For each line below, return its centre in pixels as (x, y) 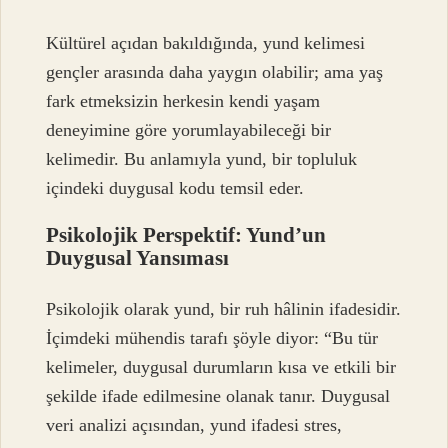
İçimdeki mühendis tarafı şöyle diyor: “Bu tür (212, 338)
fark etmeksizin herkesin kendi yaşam (183, 100)
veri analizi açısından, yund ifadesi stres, (194, 425)
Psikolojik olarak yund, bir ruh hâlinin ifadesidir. (224, 309)
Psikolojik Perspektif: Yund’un (186, 234)
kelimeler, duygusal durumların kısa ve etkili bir (221, 367)
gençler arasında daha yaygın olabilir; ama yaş (215, 71)
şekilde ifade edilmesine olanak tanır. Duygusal (218, 396)
